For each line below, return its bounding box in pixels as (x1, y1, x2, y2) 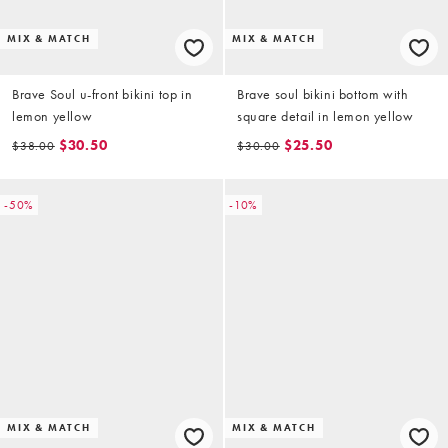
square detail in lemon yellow (237, 107, 414, 126)
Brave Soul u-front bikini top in (12, 85, 193, 104)
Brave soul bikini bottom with (237, 85, 409, 104)
